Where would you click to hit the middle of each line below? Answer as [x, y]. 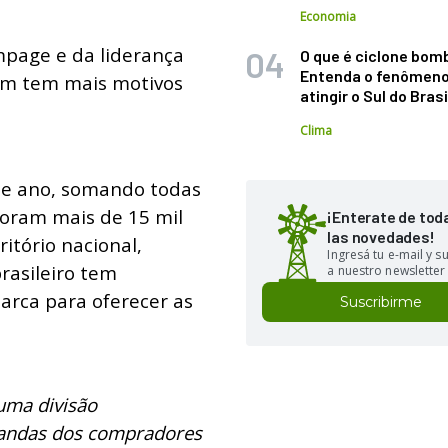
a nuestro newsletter [386, 270]
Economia [328, 16]
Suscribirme [381, 302]
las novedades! [381, 236]
